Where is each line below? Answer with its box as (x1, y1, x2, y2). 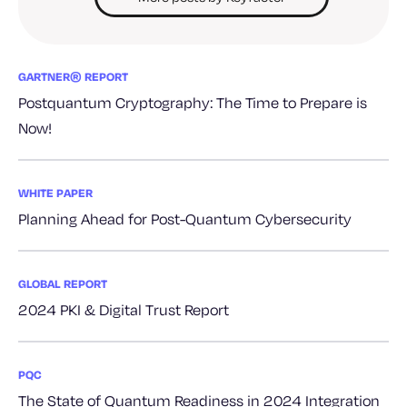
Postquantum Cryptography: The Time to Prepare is (18, 93, 367, 113)
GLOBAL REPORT (18, 276, 107, 292)
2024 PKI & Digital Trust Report (18, 300, 229, 320)
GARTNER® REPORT (18, 69, 128, 84)
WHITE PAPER (18, 185, 93, 201)
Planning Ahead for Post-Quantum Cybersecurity (18, 209, 352, 229)
